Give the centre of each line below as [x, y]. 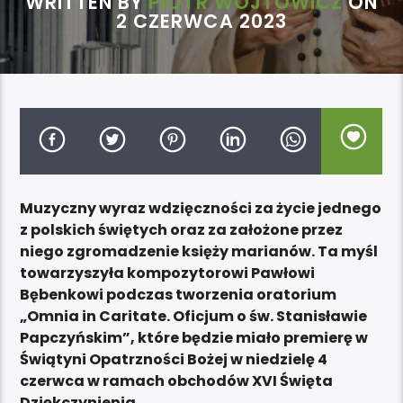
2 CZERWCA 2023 [201, 21]
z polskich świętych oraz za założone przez [182, 229]
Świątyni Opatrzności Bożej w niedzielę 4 [174, 359]
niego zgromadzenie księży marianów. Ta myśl [199, 251]
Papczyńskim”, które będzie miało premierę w [194, 337]
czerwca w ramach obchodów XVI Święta [177, 381]
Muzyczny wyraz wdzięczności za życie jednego [201, 208]
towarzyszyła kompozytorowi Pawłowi [168, 273]
